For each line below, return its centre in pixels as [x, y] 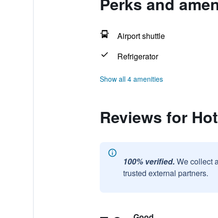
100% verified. [149, 161]
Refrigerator [137, 56]
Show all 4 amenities [131, 79]
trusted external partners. [165, 173]
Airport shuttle [141, 36]
